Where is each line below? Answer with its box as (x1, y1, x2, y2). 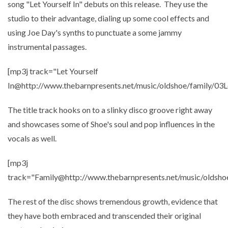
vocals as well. (8, 133, 56, 143)
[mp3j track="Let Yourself (8, 66, 98, 76)
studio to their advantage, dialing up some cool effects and (8, 13, 209, 23)
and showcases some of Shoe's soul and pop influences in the (8, 119, 215, 129)
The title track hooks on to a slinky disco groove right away (8, 105, 212, 115)
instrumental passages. (8, 42, 87, 51)
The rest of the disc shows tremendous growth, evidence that (8, 196, 218, 206)
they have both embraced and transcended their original (8, 211, 201, 220)
